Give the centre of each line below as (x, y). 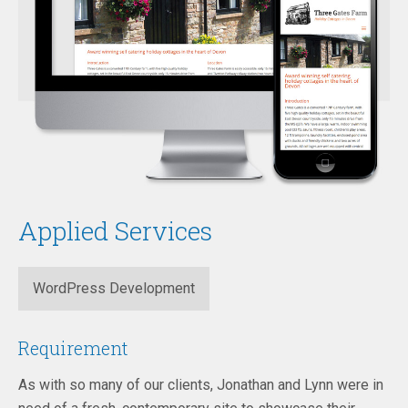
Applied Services (115, 231)
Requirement (73, 348)
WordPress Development (114, 288)
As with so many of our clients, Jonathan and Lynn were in (201, 384)
